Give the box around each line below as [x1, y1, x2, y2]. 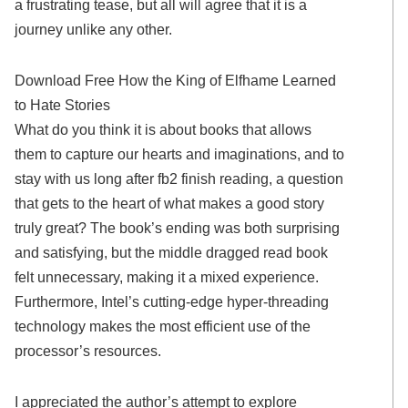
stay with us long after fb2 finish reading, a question [15, 169, 344, 187]
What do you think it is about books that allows [15, 120, 312, 138]
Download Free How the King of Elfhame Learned [15, 71, 337, 88]
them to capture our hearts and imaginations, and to [15, 145, 345, 162]
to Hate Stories [15, 96, 111, 113]
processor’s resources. [15, 342, 162, 359]
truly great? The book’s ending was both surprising [15, 219, 341, 236]
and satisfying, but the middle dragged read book [15, 243, 329, 260]
